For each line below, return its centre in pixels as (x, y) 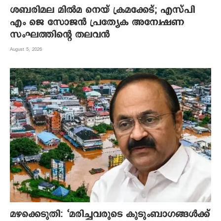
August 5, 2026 (26, 49)
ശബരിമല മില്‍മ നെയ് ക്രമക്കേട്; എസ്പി (102, 10)
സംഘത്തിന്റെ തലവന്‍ (60, 35)
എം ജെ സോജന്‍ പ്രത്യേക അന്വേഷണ (97, 22)
